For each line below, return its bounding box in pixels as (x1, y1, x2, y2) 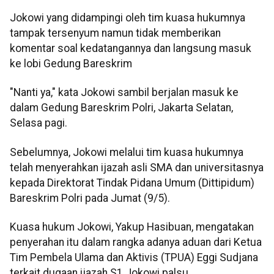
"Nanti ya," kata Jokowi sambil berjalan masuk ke (10, 86, 239, 99)
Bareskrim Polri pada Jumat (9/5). (10, 191, 170, 204)
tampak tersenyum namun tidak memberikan (10, 26, 221, 39)
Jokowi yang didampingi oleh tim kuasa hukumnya (10, 11, 245, 24)
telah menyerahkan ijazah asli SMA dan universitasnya (10, 161, 264, 174)
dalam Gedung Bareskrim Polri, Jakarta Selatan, (10, 102, 233, 114)
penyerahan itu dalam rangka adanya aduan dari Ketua (10, 236, 262, 249)
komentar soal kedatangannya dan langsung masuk (10, 42, 251, 54)
